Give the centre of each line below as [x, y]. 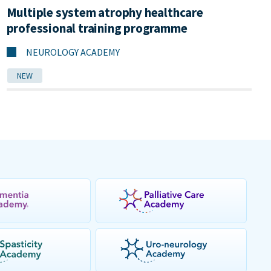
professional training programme [97, 28]
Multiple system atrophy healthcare [105, 12]
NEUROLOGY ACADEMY [73, 52]
